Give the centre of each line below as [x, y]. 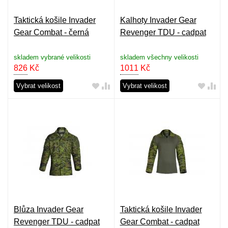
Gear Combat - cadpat [160, 222]
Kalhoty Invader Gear [158, 20]
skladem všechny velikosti [159, 57]
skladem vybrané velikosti [52, 57]
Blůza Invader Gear [49, 210]
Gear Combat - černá [51, 32]
